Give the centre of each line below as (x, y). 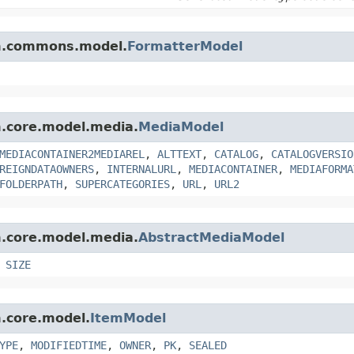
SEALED (208, 345)
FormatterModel (185, 46)
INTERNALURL (141, 169)
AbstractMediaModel (211, 237)
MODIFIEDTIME (69, 345)
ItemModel (128, 318)
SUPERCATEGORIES (122, 184)
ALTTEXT (179, 154)
